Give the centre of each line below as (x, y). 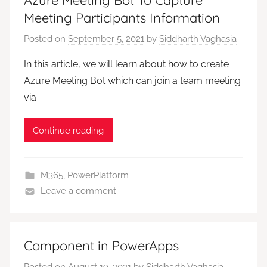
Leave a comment (78, 191)
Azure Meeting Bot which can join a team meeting (132, 81)
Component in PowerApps (101, 246)
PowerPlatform (98, 176)
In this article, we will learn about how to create (126, 64)
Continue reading (68, 130)
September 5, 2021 (106, 39)
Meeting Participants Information (122, 18)
